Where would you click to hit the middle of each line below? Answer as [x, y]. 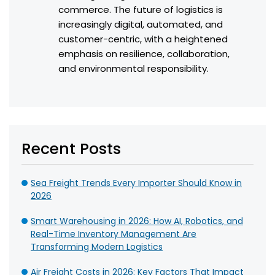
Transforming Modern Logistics [97, 247]
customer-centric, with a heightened [143, 39]
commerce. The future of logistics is [141, 10]
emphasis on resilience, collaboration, [144, 54]
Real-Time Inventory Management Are [114, 234]
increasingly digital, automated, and [141, 25]
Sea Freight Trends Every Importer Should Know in [136, 183]
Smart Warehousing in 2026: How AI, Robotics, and [137, 221]
